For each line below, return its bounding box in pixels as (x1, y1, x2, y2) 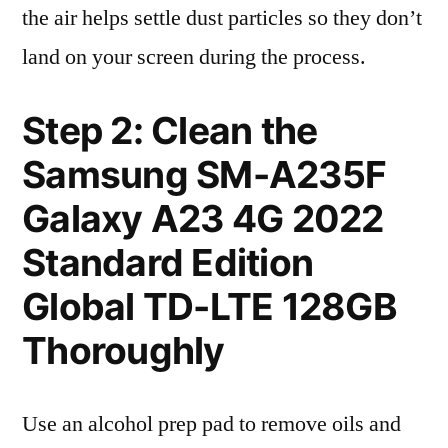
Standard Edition (22, 240, 314, 285)
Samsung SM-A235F (22, 152, 387, 197)
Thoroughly (22, 328, 225, 373)
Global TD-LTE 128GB (22, 284, 397, 329)
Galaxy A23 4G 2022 (22, 196, 384, 241)
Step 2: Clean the (22, 108, 318, 153)
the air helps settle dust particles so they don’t (22, 4, 422, 32)
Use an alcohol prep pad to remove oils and (22, 410, 401, 438)
